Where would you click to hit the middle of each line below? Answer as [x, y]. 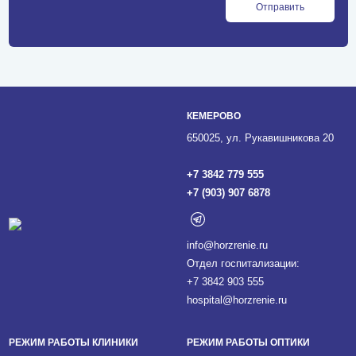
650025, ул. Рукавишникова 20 [260, 138]
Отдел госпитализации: [243, 263]
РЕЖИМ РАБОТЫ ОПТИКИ [248, 342]
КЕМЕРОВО [213, 116]
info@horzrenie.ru [227, 245]
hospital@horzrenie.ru [236, 300]
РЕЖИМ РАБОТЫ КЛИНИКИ [73, 342]
